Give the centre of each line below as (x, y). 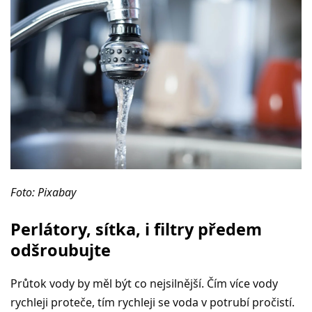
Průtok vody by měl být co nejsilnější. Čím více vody (144, 284)
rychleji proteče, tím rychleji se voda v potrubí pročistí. (153, 303)
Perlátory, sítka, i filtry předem (136, 229)
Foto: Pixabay (43, 193)
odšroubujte (61, 250)
